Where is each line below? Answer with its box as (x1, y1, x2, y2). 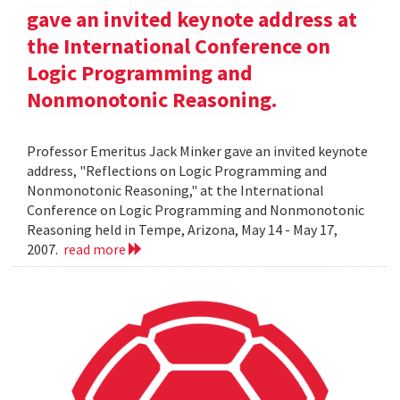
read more (63, 240, 129, 259)
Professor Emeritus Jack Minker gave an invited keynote (27, 142, 368, 161)
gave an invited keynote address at (27, 5, 357, 34)
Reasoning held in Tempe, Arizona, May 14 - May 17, (27, 221, 337, 239)
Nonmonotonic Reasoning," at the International (27, 181, 324, 200)
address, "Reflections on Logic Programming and (27, 162, 327, 180)
